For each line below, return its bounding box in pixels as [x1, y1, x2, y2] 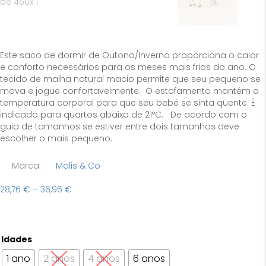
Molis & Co [56, 159, 101, 172]
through [71, 218, 105, 230]
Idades [1, 233, 32, 245]
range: [71, 194, 99, 207]
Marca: [12, 159, 41, 172]
